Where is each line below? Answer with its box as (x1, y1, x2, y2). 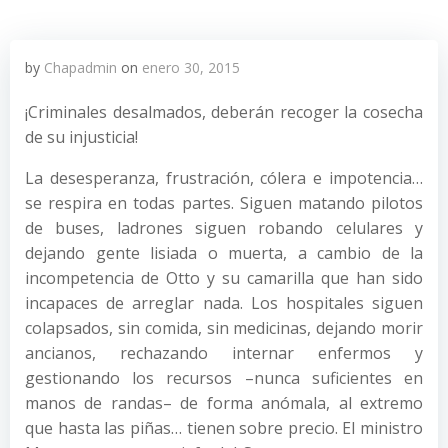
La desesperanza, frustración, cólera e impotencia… (25, 167, 423, 189)
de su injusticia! (25, 126, 138, 148)
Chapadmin (44, 58, 117, 77)
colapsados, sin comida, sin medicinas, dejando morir (25, 317, 423, 339)
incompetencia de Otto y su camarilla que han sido (25, 267, 423, 289)
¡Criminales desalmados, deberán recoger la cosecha (25, 101, 423, 123)
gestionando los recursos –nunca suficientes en (25, 367, 423, 389)
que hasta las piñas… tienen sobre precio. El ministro (25, 417, 423, 439)
